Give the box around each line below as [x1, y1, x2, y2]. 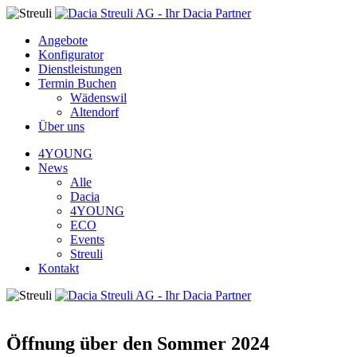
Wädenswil [70, 91, 127, 104]
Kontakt [38, 261, 79, 275]
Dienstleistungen [38, 62, 122, 76]
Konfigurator [38, 48, 104, 61]
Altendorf [70, 105, 119, 119]
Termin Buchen [38, 76, 116, 90]
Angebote [38, 33, 88, 47]
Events [70, 233, 104, 246]
